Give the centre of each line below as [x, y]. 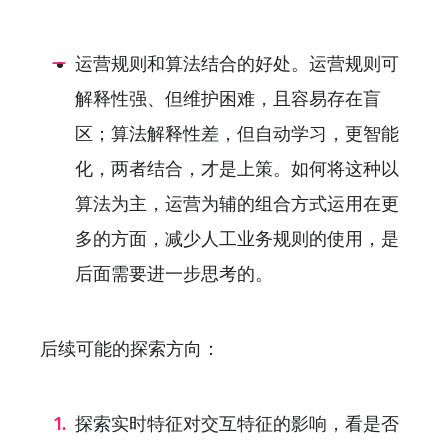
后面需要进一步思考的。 [174, 274]
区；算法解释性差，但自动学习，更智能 [237, 134]
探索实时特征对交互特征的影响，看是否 [237, 424]
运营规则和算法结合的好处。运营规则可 [237, 64]
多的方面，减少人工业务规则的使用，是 [237, 239]
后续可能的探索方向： [130, 349]
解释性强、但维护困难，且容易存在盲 [228, 99]
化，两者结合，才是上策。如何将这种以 [237, 169]
